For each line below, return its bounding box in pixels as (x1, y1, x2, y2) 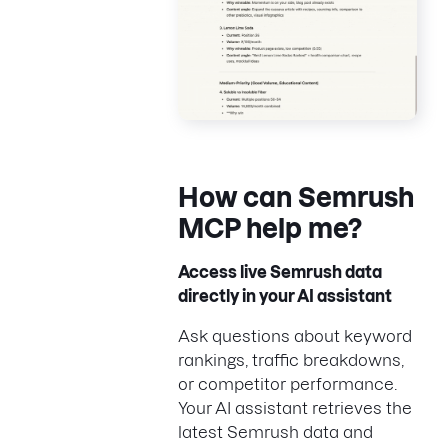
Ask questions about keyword (178, 326, 412, 345)
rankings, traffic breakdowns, (178, 350, 404, 369)
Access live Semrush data (178, 262, 382, 281)
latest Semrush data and (178, 422, 373, 441)
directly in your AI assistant (178, 286, 392, 305)
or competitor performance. (178, 374, 397, 393)
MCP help (178, 213, 308, 243)
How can (178, 182, 298, 212)
